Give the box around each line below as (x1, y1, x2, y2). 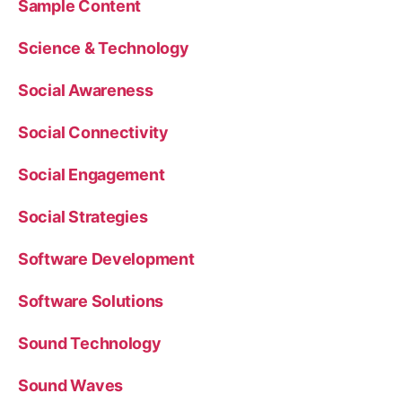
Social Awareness (18, 81, 153, 100)
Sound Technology (18, 334, 162, 353)
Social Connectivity (18, 123, 169, 142)
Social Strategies (18, 207, 148, 226)
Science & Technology (18, 39, 189, 57)
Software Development (18, 249, 195, 268)
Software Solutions (18, 292, 164, 310)
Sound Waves (18, 376, 124, 395)
